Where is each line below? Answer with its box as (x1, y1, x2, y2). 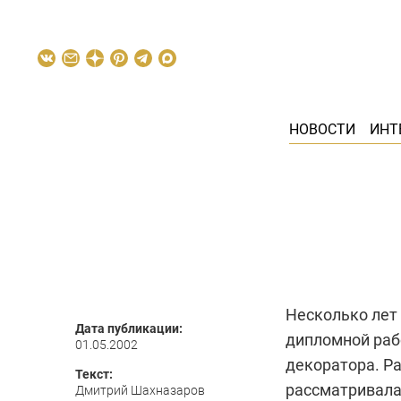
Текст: (75, 367, 113, 381)
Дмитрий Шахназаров (75, 383, 205, 397)
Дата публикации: (75, 321, 183, 336)
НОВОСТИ (288, 121, 355, 138)
